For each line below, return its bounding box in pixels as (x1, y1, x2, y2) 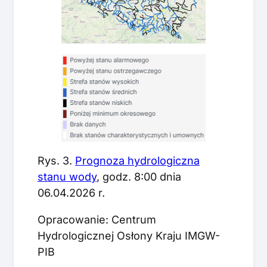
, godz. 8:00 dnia (97, 170, 181, 183)
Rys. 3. (38, 154, 75, 167)
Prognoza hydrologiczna (75, 154, 200, 167)
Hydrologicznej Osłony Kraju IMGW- (38, 229, 220, 242)
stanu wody (38, 170, 97, 183)
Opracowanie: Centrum (38, 213, 156, 226)
